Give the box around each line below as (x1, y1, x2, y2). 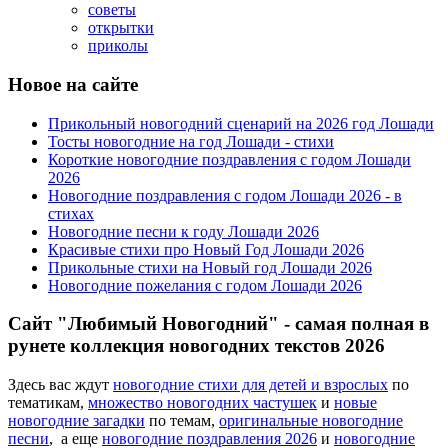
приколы (88, 37, 148, 55)
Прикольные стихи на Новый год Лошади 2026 (48, 258, 372, 276)
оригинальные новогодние (219, 412, 403, 430)
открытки (88, 19, 154, 37)
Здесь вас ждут (8, 376, 113, 394)
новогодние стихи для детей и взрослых (113, 376, 388, 394)
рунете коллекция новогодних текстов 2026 (8, 335, 385, 357)
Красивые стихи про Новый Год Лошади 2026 (48, 240, 364, 258)
